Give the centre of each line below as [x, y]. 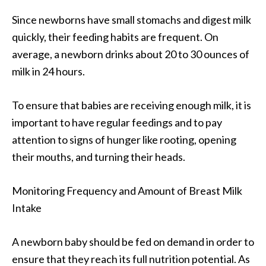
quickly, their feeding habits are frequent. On [115, 37]
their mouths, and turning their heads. [99, 157]
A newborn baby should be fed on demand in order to [133, 242]
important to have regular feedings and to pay [117, 123]
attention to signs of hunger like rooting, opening [124, 140]
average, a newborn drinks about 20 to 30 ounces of [131, 54]
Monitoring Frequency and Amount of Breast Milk [127, 191]
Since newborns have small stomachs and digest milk [132, 20]
